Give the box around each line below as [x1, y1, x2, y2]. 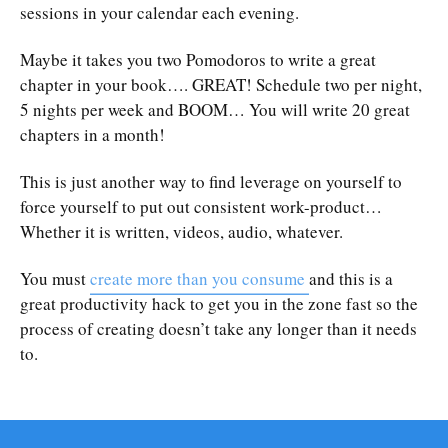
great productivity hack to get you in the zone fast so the [20, 291, 418, 315]
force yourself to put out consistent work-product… [20, 194, 382, 218]
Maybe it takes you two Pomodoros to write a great [20, 47, 376, 71]
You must [20, 266, 90, 290]
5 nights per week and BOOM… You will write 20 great [20, 97, 410, 121]
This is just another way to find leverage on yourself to [20, 169, 402, 193]
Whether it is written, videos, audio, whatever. [20, 219, 343, 243]
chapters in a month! [20, 122, 165, 146]
